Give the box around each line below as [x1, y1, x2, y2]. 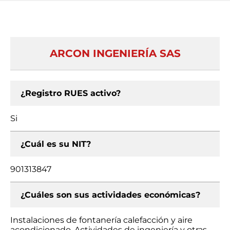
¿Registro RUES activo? [21, 88, 121, 98]
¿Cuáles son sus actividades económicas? [21, 190, 200, 200]
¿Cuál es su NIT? [21, 139, 91, 149]
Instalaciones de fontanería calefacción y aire [10, 215, 193, 225]
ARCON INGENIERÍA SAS [49, 47, 181, 60]
